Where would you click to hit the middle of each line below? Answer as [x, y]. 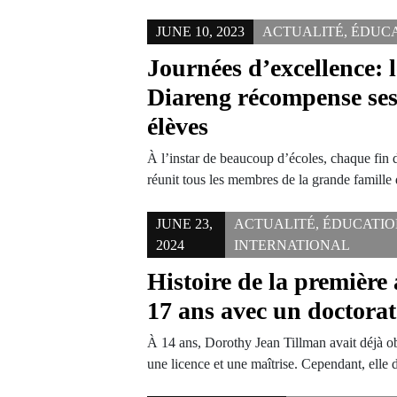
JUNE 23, [185, 224]
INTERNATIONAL [292, 245]
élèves [178, 126]
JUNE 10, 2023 [201, 31]
